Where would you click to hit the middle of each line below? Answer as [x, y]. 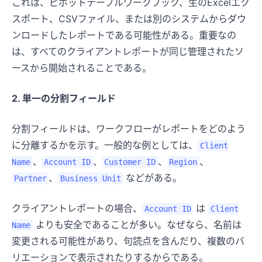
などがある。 [152, 177]
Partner [30, 178]
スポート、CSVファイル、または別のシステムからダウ [129, 18]
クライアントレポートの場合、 [77, 208]
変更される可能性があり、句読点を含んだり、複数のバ [128, 241]
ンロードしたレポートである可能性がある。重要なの [124, 35]
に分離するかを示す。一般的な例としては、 [105, 145]
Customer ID [130, 162]
